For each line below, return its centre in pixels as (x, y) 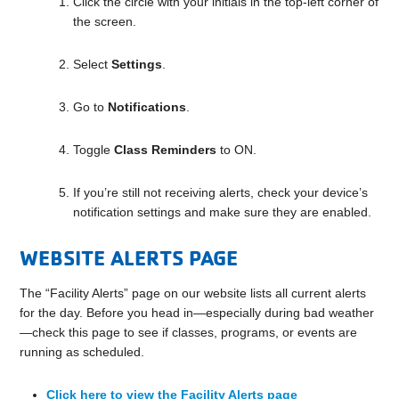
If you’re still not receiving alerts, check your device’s (221, 193)
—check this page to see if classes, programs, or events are (189, 333)
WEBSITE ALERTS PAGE (129, 258)
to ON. (237, 150)
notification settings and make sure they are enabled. (223, 212)
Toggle (94, 150)
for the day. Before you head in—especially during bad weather (197, 313)
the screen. (105, 22)
